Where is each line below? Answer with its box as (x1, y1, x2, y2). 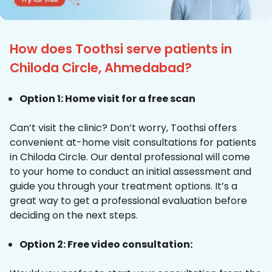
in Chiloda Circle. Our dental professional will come (10, 150, 250, 165)
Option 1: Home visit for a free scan (19, 92, 195, 106)
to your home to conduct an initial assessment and (10, 165, 251, 179)
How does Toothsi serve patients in (10, 40, 232, 58)
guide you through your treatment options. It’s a (10, 179, 237, 194)
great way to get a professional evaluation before (10, 194, 247, 208)
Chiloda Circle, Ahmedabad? (10, 59, 192, 77)
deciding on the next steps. (10, 208, 138, 223)
